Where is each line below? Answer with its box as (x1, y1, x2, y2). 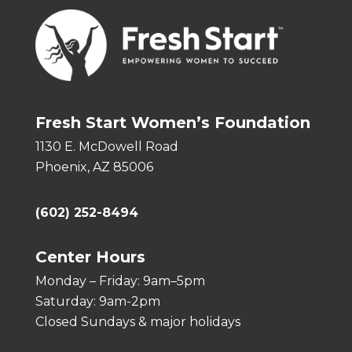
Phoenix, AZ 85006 (35, 159, 153, 174)
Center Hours (35, 247, 145, 266)
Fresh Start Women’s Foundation (35, 112, 310, 132)
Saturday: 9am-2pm (35, 293, 160, 309)
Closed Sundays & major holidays (35, 313, 240, 329)
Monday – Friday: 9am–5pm (35, 273, 205, 288)
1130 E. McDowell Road (35, 138, 178, 154)
